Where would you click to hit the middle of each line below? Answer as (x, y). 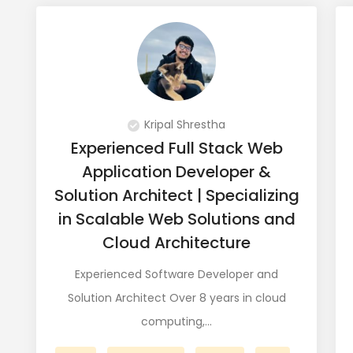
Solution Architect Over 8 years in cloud (176, 298)
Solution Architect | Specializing (176, 195)
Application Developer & (176, 172)
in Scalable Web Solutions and (176, 219)
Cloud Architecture (176, 243)
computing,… (176, 321)
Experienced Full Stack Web (176, 148)
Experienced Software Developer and (176, 274)
